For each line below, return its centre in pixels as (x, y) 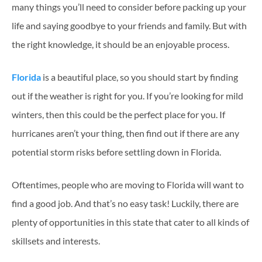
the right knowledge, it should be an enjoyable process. (120, 44)
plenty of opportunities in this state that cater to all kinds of (130, 222)
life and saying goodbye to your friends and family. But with (129, 25)
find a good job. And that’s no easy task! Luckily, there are (125, 203)
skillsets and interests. (56, 240)
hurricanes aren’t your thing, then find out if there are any (125, 133)
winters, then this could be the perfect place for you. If (118, 114)
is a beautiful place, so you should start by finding (139, 77)
